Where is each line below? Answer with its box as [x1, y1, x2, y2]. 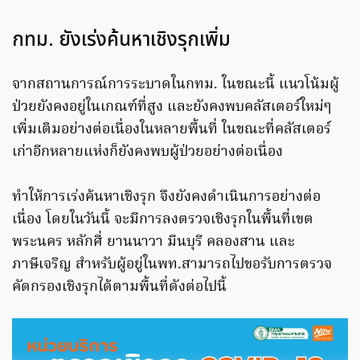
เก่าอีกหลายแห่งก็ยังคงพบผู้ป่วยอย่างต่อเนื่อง [12, 141, 283, 165]
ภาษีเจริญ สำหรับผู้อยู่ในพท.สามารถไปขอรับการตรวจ [12, 253, 332, 277]
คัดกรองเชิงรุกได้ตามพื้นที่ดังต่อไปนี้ [12, 276, 227, 300]
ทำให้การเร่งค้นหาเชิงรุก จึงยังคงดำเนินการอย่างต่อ [12, 186, 321, 210]
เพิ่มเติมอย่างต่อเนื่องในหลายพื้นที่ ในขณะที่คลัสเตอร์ [12, 118, 331, 142]
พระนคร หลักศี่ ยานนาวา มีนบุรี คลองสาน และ [12, 231, 295, 255]
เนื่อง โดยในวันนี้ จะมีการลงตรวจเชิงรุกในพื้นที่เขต [12, 208, 313, 232]
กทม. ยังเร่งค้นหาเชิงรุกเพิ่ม [12, 26, 231, 55]
